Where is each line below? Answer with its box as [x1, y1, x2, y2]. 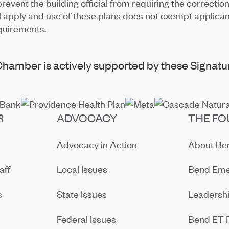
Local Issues [57, 162, 108, 175]
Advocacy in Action [57, 138, 138, 151]
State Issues [57, 187, 107, 200]
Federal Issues [57, 212, 117, 225]
